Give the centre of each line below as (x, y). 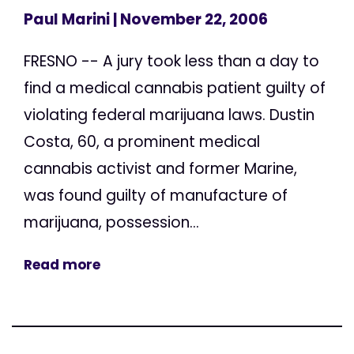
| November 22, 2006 (189, 19)
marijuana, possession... (111, 222)
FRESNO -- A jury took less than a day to (171, 61)
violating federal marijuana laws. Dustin (169, 115)
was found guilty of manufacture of (156, 195)
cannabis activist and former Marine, (160, 168)
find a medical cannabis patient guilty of (175, 88)
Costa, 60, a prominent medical (142, 141)
